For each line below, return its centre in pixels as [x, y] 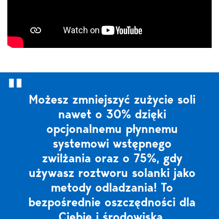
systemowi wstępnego [112, 143]
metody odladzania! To [112, 187]
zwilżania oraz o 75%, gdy [112, 158]
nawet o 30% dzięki [112, 114]
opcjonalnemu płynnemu [112, 129]
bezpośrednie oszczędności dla [112, 202]
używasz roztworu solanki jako [112, 173]
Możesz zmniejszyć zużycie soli [112, 99]
